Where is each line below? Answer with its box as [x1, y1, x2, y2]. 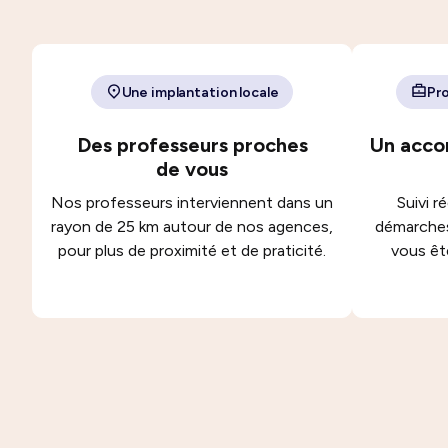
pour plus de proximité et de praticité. [58, 241, 326, 260]
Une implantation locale [121, 83, 279, 101]
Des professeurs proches [76, 133, 308, 157]
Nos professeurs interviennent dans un [51, 193, 333, 212]
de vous [156, 157, 228, 181]
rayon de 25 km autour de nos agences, [51, 217, 333, 236]
